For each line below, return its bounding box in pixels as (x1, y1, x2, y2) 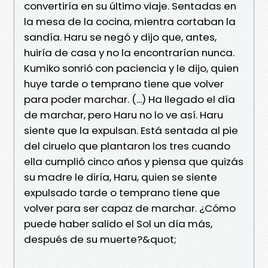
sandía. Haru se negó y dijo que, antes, (24, 29, 217, 44)
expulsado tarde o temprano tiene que (24, 185, 220, 200)
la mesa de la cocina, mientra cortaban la (24, 14, 236, 29)
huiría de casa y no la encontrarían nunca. (24, 45, 234, 60)
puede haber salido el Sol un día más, (24, 216, 212, 231)
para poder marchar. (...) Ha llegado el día (24, 92, 235, 106)
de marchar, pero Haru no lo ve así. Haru (24, 107, 223, 122)
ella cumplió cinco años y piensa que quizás (24, 154, 243, 169)
